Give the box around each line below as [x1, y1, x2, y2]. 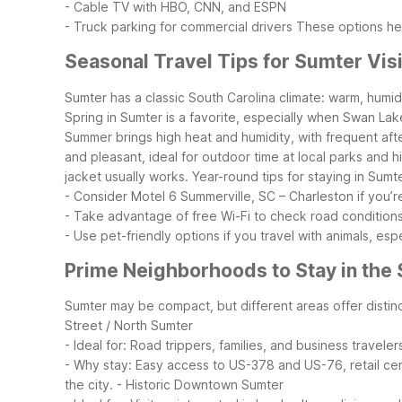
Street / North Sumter [65, 318, 193, 334]
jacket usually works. [65, 168, 188, 184]
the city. [65, 377, 113, 393]
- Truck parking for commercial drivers [65, 18, 293, 34]
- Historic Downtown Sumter [117, 377, 284, 393]
